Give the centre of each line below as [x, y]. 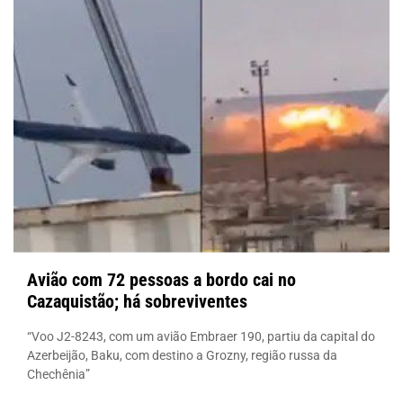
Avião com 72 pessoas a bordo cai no [161, 279]
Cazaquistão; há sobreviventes [137, 301]
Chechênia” [58, 374]
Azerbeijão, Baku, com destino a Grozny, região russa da [182, 355]
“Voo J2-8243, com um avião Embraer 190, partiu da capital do [201, 336]
